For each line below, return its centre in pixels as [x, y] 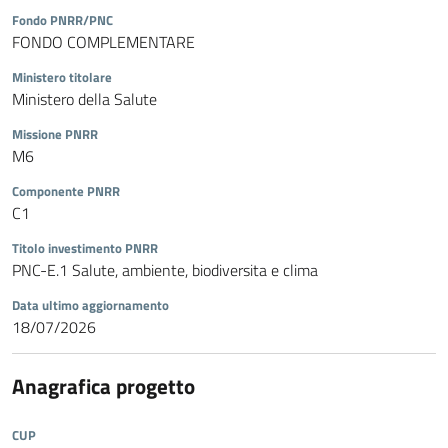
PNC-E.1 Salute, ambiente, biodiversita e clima [165, 270]
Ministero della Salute [84, 99]
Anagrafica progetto [103, 386]
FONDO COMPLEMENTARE [103, 42]
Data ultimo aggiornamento [90, 305]
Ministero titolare [62, 77]
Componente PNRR [66, 191]
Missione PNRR [55, 134]
